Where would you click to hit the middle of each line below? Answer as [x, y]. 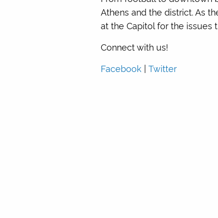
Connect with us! [135, 46]
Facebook [121, 68]
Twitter [163, 68]
